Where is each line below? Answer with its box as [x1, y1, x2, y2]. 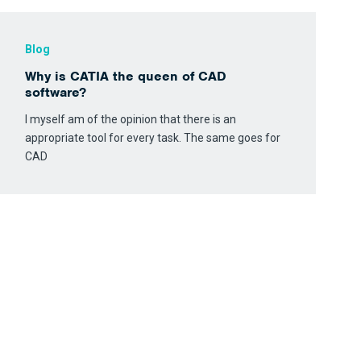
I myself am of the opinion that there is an [25, 113, 237, 126]
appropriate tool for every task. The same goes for [25, 131, 281, 144]
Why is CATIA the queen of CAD [25, 68, 227, 85]
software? [25, 84, 87, 101]
